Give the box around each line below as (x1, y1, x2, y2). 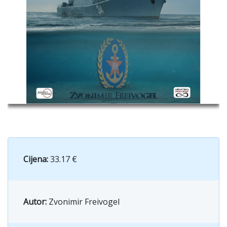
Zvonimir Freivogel (49, 196, 120, 207)
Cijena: (23, 153, 48, 165)
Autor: (23, 196, 49, 207)
